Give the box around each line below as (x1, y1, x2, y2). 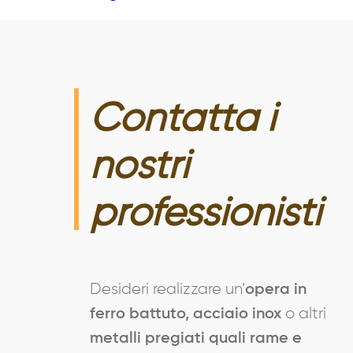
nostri (90, 147, 188, 187)
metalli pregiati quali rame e (90, 330, 302, 347)
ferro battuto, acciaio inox (90, 306, 285, 322)
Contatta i (90, 99, 275, 139)
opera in (245, 281, 307, 298)
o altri (285, 305, 326, 321)
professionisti (90, 194, 321, 234)
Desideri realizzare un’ (90, 281, 245, 297)
